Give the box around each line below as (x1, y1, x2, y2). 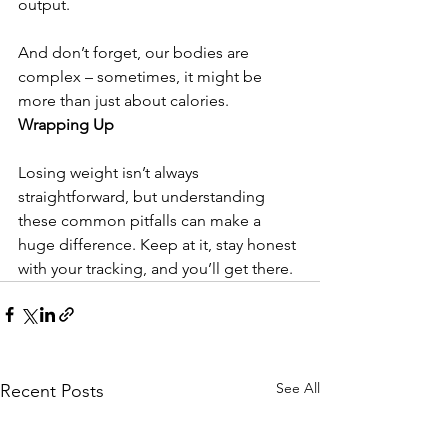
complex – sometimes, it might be (18, 66, 266, 86)
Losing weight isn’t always (18, 162, 203, 182)
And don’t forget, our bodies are (18, 42, 253, 62)
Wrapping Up (18, 114, 114, 134)
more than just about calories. (18, 90, 229, 110)
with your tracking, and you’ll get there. (18, 258, 293, 278)
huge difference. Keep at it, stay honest (18, 234, 300, 254)
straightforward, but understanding (18, 186, 269, 206)
